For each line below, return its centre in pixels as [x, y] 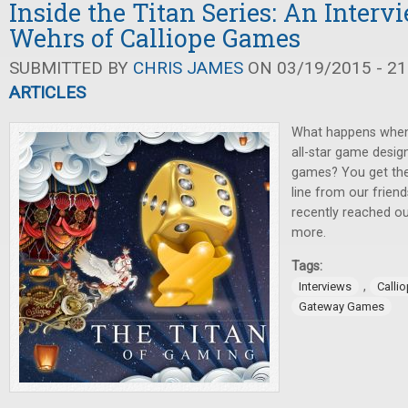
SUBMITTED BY [71, 68]
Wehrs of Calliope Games [155, 38]
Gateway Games [342, 306]
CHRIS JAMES [188, 68]
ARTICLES [47, 92]
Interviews [325, 286]
